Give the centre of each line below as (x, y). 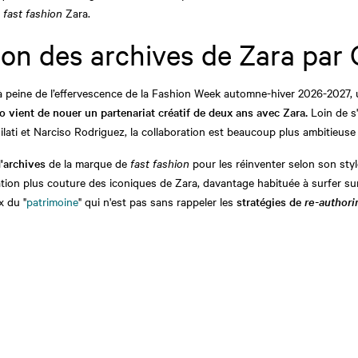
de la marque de (88, 163)
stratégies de (270, 201)
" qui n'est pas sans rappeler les (157, 201)
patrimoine (52, 201)
